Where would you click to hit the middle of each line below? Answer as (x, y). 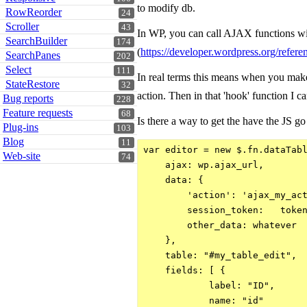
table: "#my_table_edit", (220, 255)
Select (19, 70)
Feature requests (38, 113)
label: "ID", (209, 285)
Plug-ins (21, 127)
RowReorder (34, 12)
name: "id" (204, 300)
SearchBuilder (36, 41)
